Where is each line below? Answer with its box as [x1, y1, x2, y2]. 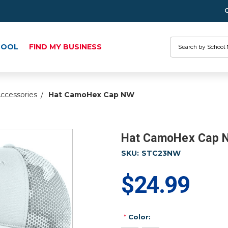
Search [169, 37, 192, 46]
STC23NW [141, 149, 181, 158]
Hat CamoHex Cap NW [48, 90, 134, 99]
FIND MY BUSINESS [29, 42, 102, 52]
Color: [126, 213, 151, 221]
